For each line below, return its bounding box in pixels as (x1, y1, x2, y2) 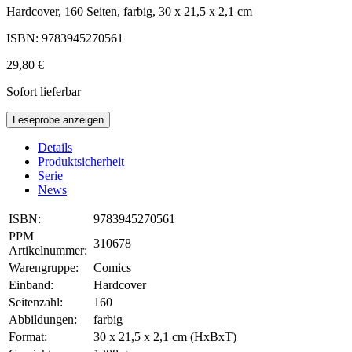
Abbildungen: (9, 313, 77, 327)
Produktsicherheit (38, 155, 124, 169)
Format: (9, 330, 47, 344)
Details (38, 141, 72, 155)
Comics (93, 261, 131, 275)
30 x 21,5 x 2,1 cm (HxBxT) (93, 330, 236, 344)
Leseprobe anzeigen (13, 114, 104, 126)
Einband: (9, 278, 53, 292)
